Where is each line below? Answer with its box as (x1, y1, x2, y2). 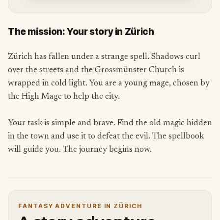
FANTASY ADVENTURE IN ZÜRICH (18, 202, 142, 210)
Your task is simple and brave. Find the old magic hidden (8, 119, 212, 128)
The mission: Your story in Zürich (8, 26, 154, 37)
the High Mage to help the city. (8, 92, 122, 101)
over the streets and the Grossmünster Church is (8, 66, 184, 75)
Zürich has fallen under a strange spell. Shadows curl (8, 53, 200, 61)
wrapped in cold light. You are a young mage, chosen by (8, 79, 210, 88)
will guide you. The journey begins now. (8, 145, 152, 154)
